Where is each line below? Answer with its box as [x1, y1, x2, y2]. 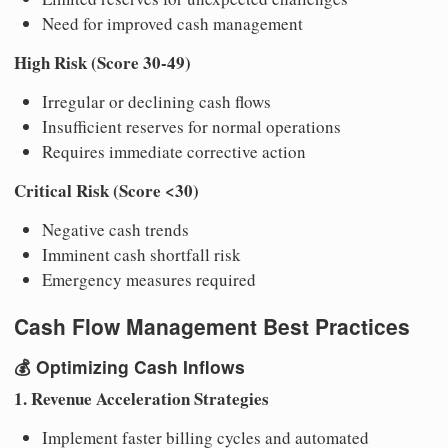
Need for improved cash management [42, 11, 303, 35]
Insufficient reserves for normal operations [42, 114, 341, 138]
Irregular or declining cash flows [42, 89, 271, 113]
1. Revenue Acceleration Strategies [14, 385, 269, 411]
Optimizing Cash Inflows [36, 354, 245, 380]
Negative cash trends [42, 217, 189, 241]
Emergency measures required [42, 267, 256, 291]
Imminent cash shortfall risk [42, 242, 241, 266]
